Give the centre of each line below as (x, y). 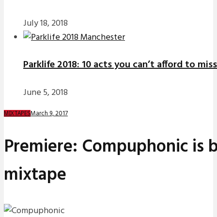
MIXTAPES (17, 114)
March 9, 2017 (49, 114)
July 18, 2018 (46, 23)
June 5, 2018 (46, 93)
